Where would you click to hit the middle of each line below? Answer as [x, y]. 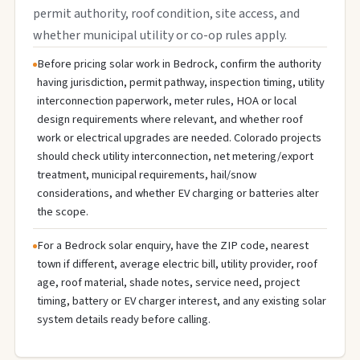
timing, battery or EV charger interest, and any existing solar [182, 301]
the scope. [63, 212]
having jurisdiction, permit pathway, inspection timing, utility [181, 82]
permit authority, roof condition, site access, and [166, 14]
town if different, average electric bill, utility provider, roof [177, 264]
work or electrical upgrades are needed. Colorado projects [179, 138]
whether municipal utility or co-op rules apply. [160, 35]
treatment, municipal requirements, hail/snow [147, 175]
